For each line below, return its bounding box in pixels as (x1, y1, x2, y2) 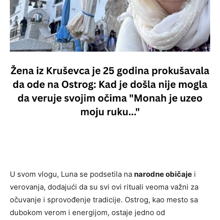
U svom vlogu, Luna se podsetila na (10, 169, 134, 179)
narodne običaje (134, 169, 192, 179)
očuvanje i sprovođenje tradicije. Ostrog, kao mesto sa (10, 194, 198, 204)
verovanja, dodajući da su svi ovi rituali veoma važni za (10, 182, 198, 192)
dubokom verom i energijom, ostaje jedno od (10, 207, 165, 217)
